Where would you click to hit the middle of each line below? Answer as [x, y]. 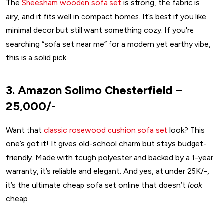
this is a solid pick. [37, 58]
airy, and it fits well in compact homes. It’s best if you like [106, 17]
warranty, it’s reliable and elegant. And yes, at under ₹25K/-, [108, 171]
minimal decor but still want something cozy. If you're [100, 30]
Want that [25, 130]
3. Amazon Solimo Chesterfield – [94, 90]
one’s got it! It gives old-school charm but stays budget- [106, 144]
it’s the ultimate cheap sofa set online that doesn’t [97, 185]
